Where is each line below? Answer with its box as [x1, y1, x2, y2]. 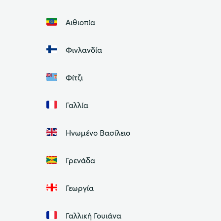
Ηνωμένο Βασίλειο [65, 126, 130, 138]
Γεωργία [65, 182, 94, 193]
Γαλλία [65, 99, 88, 110]
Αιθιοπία [65, 16, 95, 27]
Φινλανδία [65, 43, 102, 55]
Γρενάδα [65, 154, 95, 165]
